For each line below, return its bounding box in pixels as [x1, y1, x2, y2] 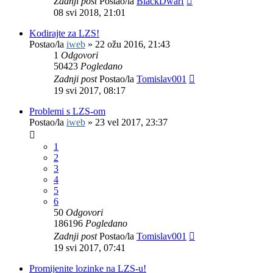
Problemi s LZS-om [29, 106, 105, 117]
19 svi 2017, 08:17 [54, 85, 126, 96]
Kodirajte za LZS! [29, 28, 99, 39]
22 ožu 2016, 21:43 [95, 39, 170, 50]
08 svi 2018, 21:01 [54, 7, 126, 18]
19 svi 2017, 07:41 [54, 243, 126, 253]
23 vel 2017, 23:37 [95, 117, 168, 128]
